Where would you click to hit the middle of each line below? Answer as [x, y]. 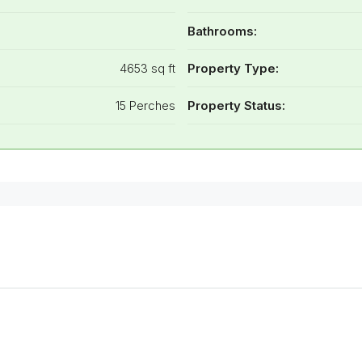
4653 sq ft [147, 69]
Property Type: [233, 69]
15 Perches [145, 106]
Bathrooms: [222, 32]
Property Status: [236, 106]
